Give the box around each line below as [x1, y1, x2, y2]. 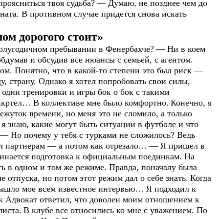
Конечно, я [171, 97, 212, 108]
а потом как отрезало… [56, 140, 147, 151]
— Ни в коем [156, 44, 205, 54]
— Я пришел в [149, 140, 205, 151]
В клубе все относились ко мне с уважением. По [23, 205, 207, 215]
